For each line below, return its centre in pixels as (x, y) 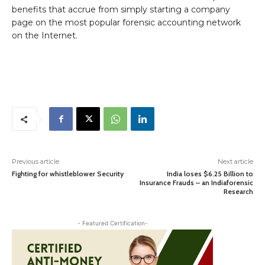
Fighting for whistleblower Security (68, 174)
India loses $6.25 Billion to (210, 174)
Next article (235, 161)
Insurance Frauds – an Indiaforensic (196, 182)
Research (238, 191)
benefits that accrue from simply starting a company (121, 9)
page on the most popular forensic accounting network (126, 22)
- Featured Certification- (112, 223)
